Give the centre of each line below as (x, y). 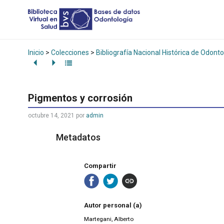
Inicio (36, 52)
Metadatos (78, 137)
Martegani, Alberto (109, 219)
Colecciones (70, 52)
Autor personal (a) (113, 205)
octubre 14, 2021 (51, 116)
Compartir (100, 165)
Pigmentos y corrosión (80, 98)
